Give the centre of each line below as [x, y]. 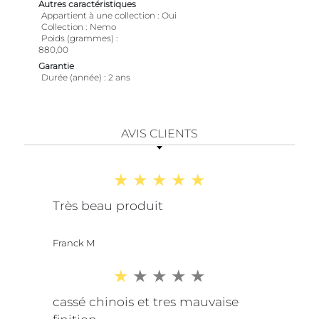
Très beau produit [108, 206]
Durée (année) [73, 78]
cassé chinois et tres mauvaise [146, 302]
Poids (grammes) [78, 38]
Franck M [74, 243]
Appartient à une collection [98, 16]
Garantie [56, 66]
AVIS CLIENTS [159, 134]
